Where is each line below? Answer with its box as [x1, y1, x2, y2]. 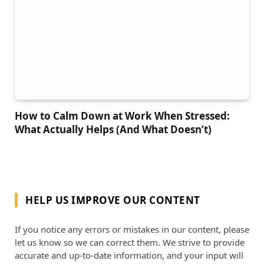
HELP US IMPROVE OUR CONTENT [25, 193, 200, 207]
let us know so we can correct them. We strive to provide [15, 236, 245, 249]
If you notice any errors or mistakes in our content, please [15, 223, 249, 236]
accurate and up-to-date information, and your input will [15, 249, 243, 262]
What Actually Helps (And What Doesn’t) [15, 123, 212, 137]
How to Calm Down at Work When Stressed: [15, 109, 230, 123]
